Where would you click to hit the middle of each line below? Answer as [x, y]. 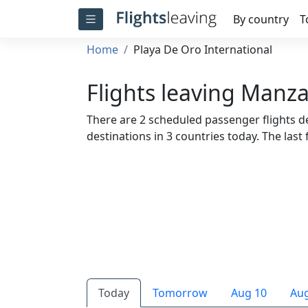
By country [261, 19]
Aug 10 [249, 293]
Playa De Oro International [203, 49]
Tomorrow [180, 293]
